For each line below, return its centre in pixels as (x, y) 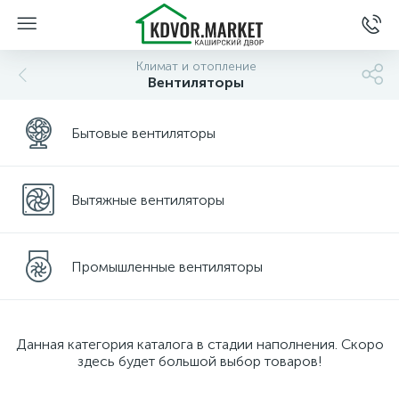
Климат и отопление (196, 66)
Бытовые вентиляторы (143, 133)
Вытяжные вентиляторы (148, 199)
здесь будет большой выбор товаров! (199, 361)
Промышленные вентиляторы (167, 266)
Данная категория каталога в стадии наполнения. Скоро (199, 344)
